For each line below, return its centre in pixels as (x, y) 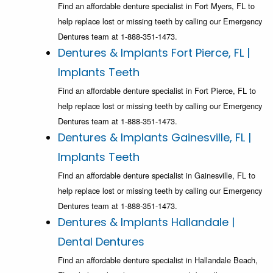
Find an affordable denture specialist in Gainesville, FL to (157, 175)
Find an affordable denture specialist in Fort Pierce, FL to (157, 91)
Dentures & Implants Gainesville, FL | (154, 138)
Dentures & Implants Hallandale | (146, 222)
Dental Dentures (101, 242)
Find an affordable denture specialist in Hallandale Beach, (158, 260)
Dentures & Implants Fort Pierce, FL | (154, 53)
